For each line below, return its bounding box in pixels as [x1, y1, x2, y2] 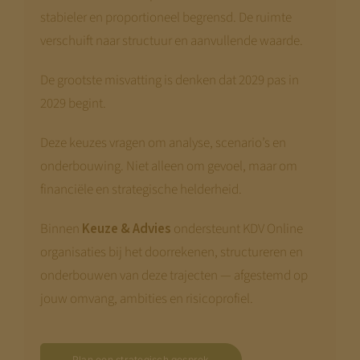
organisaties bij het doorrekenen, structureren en [39, 242, 303, 262]
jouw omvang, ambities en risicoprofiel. [39, 288, 253, 309]
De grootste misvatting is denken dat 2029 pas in [39, 70, 299, 90]
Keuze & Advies [81, 219, 171, 239]
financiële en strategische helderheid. [39, 179, 242, 199]
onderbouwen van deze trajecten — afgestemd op [39, 265, 308, 285]
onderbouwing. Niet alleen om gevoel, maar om [39, 156, 297, 176]
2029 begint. [39, 93, 106, 113]
